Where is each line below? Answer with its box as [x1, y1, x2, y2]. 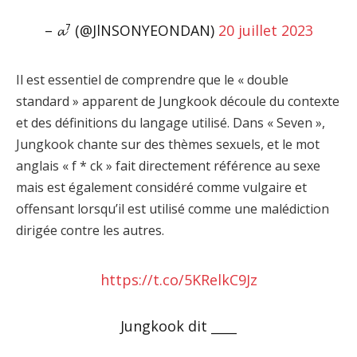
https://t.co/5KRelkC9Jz [100, 270, 257, 290]
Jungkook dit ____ [120, 316, 237, 335]
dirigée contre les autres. [16, 221, 164, 239]
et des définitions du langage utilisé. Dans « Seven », [16, 113, 325, 131]
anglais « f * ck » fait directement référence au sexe [16, 156, 320, 175]
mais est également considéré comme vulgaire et [16, 178, 307, 196]
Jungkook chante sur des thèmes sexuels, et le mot [16, 135, 320, 153]
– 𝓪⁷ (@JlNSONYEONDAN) [44, 21, 218, 41]
